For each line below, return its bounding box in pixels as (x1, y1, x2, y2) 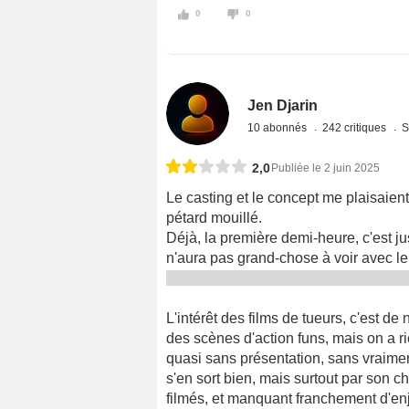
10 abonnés (247, 121, 310, 135)
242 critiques (322, 121, 390, 135)
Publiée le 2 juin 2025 (271, 162, 380, 175)
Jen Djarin (247, 98, 319, 114)
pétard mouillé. (166, 210, 262, 226)
